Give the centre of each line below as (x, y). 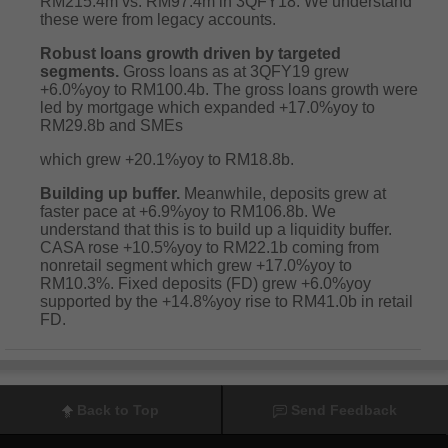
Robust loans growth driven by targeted (190, 53)
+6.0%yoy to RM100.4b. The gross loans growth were (229, 89)
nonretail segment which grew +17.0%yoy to (196, 265)
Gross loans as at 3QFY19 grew (234, 71)
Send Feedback (343, 410)
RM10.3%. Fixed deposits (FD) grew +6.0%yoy (205, 283)
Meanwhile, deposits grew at (283, 193)
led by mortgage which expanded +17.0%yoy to (207, 107)
